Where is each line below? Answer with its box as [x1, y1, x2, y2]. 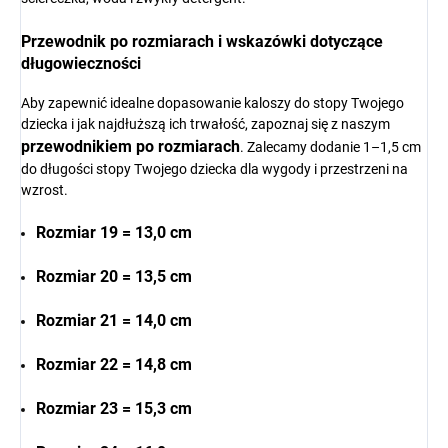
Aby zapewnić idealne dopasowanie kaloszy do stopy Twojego [21, 95, 404, 112]
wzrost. [21, 182, 68, 199]
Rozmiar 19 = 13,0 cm [36, 223, 192, 243]
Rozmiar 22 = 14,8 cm [36, 355, 192, 375]
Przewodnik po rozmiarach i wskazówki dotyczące [21, 32, 383, 52]
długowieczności [21, 54, 141, 74]
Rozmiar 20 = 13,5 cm [36, 267, 192, 287]
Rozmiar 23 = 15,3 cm [36, 399, 192, 419]
